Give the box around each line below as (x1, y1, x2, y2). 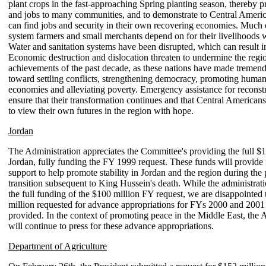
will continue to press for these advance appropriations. (8, 221, 214, 231)
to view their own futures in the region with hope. (8, 106, 194, 116)
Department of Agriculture (8, 241, 107, 251)
